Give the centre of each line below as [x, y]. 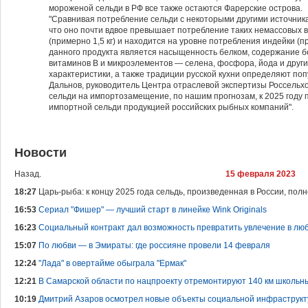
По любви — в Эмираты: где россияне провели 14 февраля [154, 245]
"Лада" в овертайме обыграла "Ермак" [112, 263]
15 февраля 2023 [260, 174]
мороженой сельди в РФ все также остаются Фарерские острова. [176, 8]
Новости [41, 153]
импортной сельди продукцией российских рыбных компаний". [171, 107]
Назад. [28, 174]
